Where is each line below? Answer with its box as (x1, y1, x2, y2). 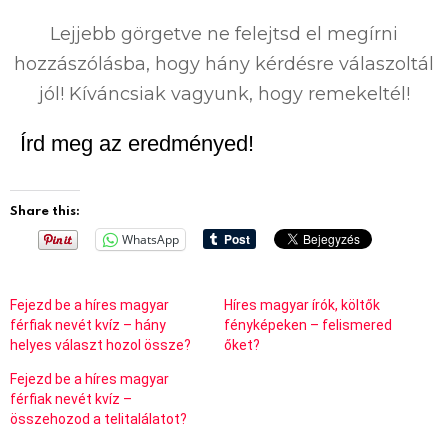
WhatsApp (122, 230, 179, 248)
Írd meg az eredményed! (20, 130, 254, 156)
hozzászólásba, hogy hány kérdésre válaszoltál (14, 52, 434, 75)
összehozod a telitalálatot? (10, 410, 187, 427)
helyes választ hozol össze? (10, 336, 191, 353)
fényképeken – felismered (224, 316, 392, 333)
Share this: (10, 200, 80, 219)
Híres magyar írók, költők (224, 296, 380, 313)
